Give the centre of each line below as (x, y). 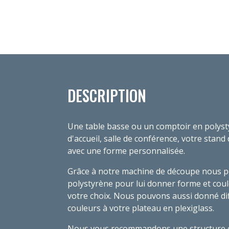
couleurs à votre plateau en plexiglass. (141, 208)
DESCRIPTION (107, 95)
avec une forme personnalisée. (126, 151)
